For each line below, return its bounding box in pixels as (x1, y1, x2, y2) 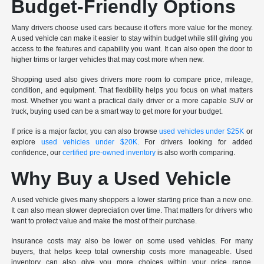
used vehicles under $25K (159, 127, 244, 136)
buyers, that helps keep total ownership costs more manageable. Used (11, 247, 253, 256)
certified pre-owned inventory (62, 148, 156, 157)
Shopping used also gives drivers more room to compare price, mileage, (11, 75, 253, 84)
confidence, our (11, 148, 63, 157)
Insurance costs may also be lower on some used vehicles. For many (11, 236, 253, 245)
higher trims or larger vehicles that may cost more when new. (11, 55, 204, 64)
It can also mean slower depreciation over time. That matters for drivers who (11, 206, 253, 214)
